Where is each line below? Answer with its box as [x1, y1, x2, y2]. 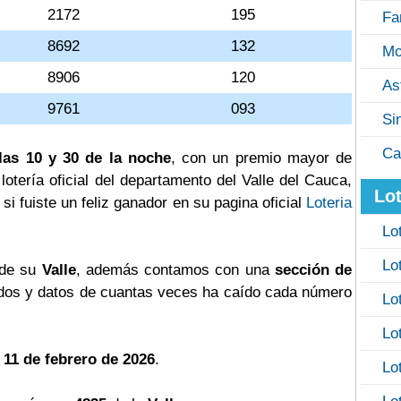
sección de [274, 261, 353, 278]
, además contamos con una [75, 261, 275, 278]
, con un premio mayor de [170, 149, 353, 166]
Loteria [306, 194, 353, 211]
